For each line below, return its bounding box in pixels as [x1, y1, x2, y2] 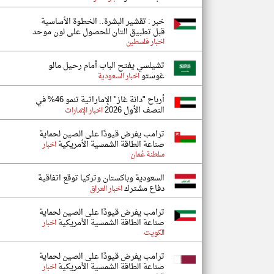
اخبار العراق [89, 182, 122, 196]
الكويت [144, 226, 165, 240]
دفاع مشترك [122, 181, 165, 196]
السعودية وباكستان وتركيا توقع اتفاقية [38, 171, 165, 186]
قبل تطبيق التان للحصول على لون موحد [32, 24, 165, 40]
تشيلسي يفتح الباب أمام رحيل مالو [48, 58, 165, 73]
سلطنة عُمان [130, 148, 165, 161]
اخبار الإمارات [65, 104, 103, 117]
